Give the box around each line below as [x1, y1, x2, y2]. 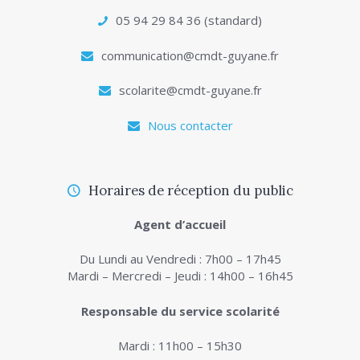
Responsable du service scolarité [80, 302, 280, 319]
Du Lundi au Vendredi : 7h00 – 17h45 [79, 251, 281, 268]
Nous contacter [147, 117, 233, 133]
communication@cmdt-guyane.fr [101, 47, 279, 63]
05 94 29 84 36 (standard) [116, 12, 262, 29]
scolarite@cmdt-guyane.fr [118, 82, 262, 99]
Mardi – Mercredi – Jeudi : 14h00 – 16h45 [67, 268, 293, 284]
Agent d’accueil [134, 215, 226, 232]
